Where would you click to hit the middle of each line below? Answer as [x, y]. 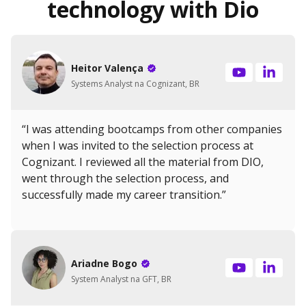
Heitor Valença [107, 68]
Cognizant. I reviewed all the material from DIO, [143, 162]
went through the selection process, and [125, 179]
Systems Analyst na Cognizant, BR [135, 83]
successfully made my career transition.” [124, 195]
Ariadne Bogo [104, 263]
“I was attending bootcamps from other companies [152, 129]
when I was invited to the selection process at [138, 146]
